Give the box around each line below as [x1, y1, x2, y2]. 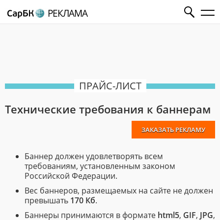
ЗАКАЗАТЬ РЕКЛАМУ [141, 125, 205, 134]
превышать [25, 195, 70, 206]
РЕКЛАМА [47, 6, 87, 20]
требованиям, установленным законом [25, 161, 175, 171]
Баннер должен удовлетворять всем [25, 151, 163, 162]
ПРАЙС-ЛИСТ [79, 79, 141, 92]
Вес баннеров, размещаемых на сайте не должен [25, 185, 213, 196]
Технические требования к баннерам [5, 102, 211, 117]
